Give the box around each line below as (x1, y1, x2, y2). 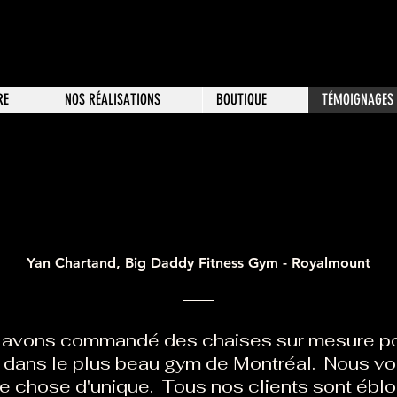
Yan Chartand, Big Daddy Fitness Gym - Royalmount (27, 253, 370, 271)
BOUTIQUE (216, 90, 267, 108)
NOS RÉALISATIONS (65, 90, 160, 108)
